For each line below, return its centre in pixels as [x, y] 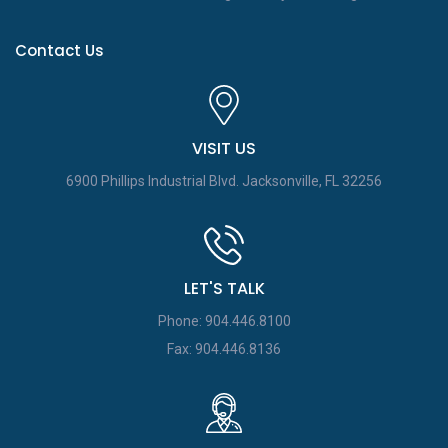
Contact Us [59, 50]
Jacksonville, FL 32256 [312, 181]
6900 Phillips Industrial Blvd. [152, 181]
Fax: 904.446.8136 [224, 349]
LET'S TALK [224, 288]
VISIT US [224, 148]
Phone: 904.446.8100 [224, 321]
